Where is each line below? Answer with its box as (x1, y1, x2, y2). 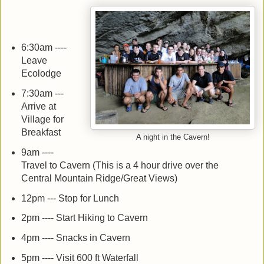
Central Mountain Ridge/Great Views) (21, 173, 177, 183)
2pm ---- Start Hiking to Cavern (21, 213, 148, 223)
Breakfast (21, 127, 61, 137)
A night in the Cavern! (136, 133, 210, 141)
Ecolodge (21, 68, 61, 78)
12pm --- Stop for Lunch (21, 193, 119, 203)
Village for (21, 114, 64, 124)
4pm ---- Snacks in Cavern (21, 233, 130, 243)
